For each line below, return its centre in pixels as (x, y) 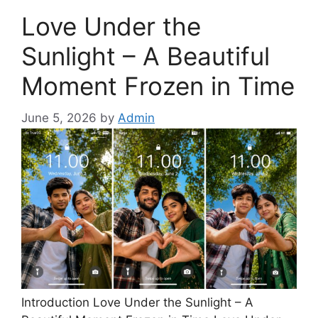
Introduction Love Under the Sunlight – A (137, 302)
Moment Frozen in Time (158, 86)
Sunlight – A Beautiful (146, 56)
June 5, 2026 (59, 117)
